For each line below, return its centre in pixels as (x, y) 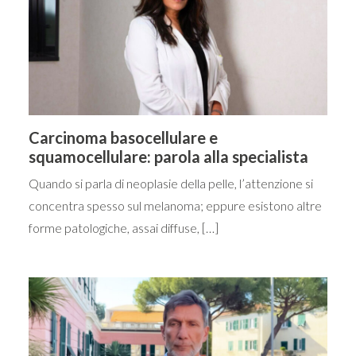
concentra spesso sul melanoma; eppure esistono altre (175, 205)
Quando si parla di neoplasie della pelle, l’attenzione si (171, 183)
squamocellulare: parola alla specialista (168, 156)
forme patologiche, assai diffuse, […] (124, 227)
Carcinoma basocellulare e (123, 137)
